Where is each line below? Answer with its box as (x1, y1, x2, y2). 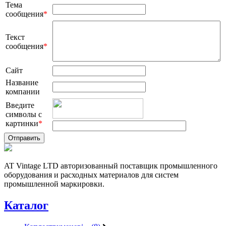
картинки (6, 119, 38, 128)
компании (6, 87, 40, 96)
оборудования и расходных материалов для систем (4, 170, 179, 179)
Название (6, 78, 38, 87)
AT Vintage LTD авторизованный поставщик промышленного (4, 161, 217, 170)
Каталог (4, 198, 48, 212)
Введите (6, 100, 34, 109)
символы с (6, 109, 42, 119)
